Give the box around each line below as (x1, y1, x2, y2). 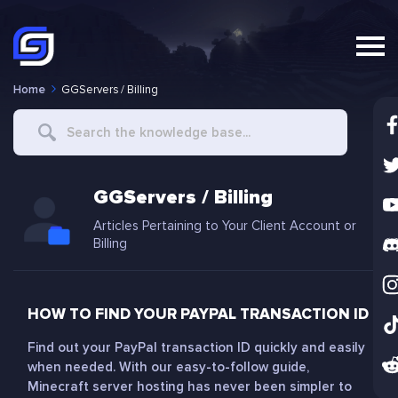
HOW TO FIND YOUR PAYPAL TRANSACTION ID (28, 305, 369, 323)
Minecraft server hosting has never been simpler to (28, 378, 352, 394)
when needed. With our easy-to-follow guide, (28, 359, 309, 375)
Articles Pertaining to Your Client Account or (93, 218, 356, 234)
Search (13, 111, 55, 129)
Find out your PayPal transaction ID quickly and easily (28, 339, 365, 355)
